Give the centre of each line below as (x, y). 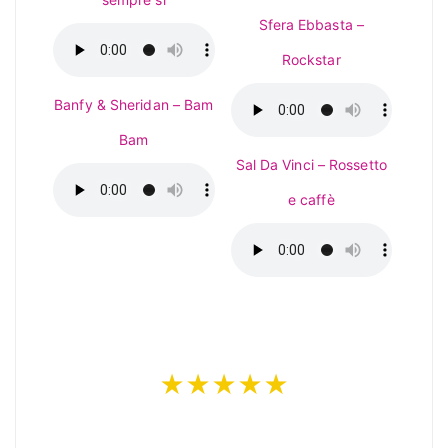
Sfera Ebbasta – (311, 24)
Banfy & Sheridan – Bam (134, 104)
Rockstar (311, 59)
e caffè (311, 199)
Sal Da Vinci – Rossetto (311, 164)
